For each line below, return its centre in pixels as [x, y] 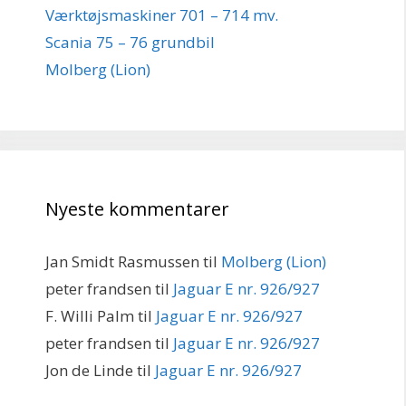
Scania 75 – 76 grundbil [130, 42]
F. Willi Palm [90, 316]
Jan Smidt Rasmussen [122, 261]
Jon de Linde [89, 370]
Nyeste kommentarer [137, 209]
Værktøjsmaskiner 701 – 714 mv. [162, 15]
